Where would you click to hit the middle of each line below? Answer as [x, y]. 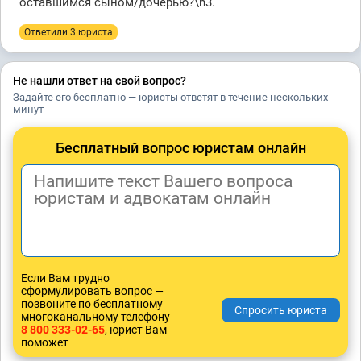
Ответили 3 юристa [68, 33]
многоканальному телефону [95, 317]
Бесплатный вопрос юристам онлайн [180, 148]
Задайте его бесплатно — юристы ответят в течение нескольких [170, 98]
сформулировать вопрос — [92, 291]
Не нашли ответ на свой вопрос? [100, 81]
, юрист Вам [136, 330]
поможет [45, 343]
